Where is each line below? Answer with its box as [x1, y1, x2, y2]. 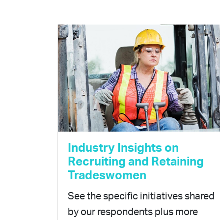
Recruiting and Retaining [68, 156, 204, 168]
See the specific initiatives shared [68, 192, 215, 202]
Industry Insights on [68, 142, 179, 155]
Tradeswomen [68, 170, 146, 182]
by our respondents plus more [68, 207, 198, 218]
